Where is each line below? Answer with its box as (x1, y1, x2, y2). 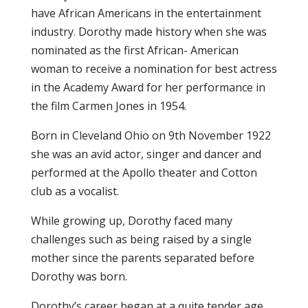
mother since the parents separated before (30, 250, 254, 265)
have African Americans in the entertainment (30, 5, 261, 21)
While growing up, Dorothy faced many (30, 213, 232, 228)
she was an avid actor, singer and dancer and (30, 146, 261, 162)
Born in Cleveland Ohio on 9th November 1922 (30, 128, 271, 143)
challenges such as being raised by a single (30, 232, 252, 247)
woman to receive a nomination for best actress (30, 61, 277, 76)
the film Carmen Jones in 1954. (30, 98, 186, 113)
